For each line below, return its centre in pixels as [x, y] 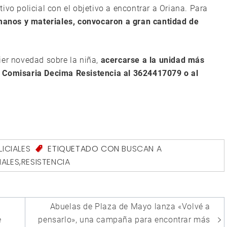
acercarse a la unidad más [153, 60]
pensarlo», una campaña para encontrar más [124, 220]
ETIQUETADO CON [84, 149]
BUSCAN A [142, 149]
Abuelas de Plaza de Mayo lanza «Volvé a [130, 207]
